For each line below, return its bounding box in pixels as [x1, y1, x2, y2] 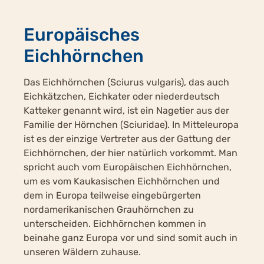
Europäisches [24, 24, 140, 45]
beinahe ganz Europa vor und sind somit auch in [24, 232, 237, 243]
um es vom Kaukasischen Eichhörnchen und [24, 176, 220, 187]
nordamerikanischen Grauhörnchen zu [24, 204, 194, 215]
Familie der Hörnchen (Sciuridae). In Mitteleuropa [24, 119, 239, 130]
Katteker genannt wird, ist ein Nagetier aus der [24, 105, 229, 116]
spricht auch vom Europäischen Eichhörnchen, [24, 161, 232, 173]
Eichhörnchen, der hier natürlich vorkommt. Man [24, 147, 237, 159]
